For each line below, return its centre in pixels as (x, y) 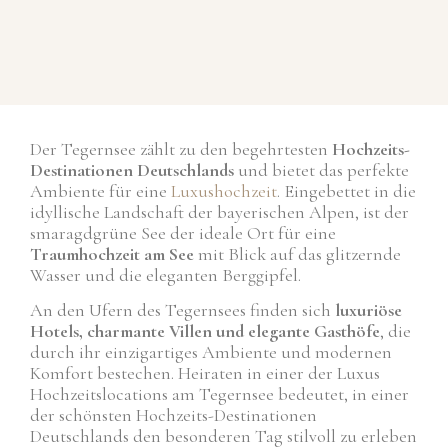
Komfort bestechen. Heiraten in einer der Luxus (205, 373)
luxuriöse (368, 310)
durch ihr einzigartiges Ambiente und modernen (211, 352)
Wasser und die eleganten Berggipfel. (165, 275)
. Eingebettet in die (346, 191)
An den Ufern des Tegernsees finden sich (182, 310)
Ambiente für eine (100, 191)
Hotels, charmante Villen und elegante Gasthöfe (205, 331)
